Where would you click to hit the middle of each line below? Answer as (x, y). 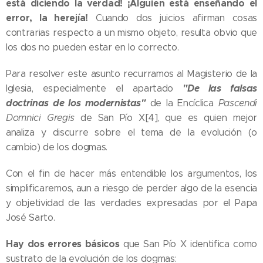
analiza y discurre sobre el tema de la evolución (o (131, 133)
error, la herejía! (47, 18)
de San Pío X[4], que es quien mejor (166, 118)
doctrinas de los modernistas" (76, 103)
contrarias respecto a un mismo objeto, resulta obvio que (131, 33)
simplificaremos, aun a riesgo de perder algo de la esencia (131, 188)
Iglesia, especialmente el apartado (95, 89)
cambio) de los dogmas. (57, 147)
